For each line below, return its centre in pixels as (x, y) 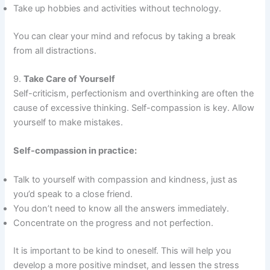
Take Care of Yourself (70, 79)
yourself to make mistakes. (68, 123)
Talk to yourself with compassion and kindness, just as (126, 179)
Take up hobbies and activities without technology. (118, 8)
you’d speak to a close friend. (73, 194)
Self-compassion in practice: (75, 151)
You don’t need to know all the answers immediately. (121, 208)
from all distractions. (55, 50)
